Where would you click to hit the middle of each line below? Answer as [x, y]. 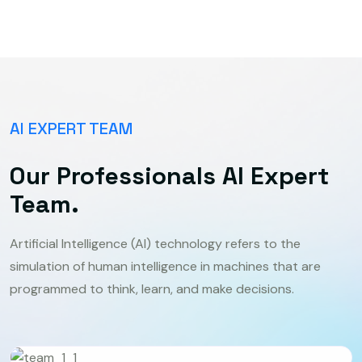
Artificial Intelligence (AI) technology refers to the [155, 243]
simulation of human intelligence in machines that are [165, 266]
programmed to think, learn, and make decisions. [152, 288]
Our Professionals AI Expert [169, 175]
